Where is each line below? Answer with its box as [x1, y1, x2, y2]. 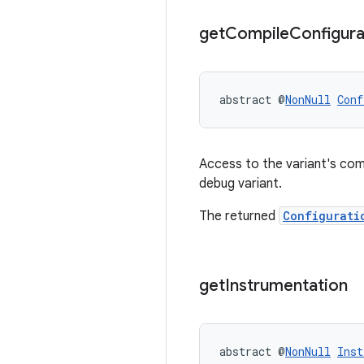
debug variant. [199, 175, 282, 192]
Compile [225, 24, 289, 44]
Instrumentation [225, 275, 348, 296]
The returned [199, 208, 279, 224]
